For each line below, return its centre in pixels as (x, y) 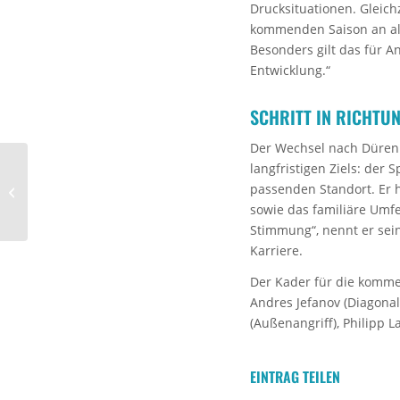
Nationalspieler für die (90, 191)
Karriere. (276, 250)
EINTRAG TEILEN (295, 377)
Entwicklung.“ (290, 70)
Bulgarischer (64, 172)
